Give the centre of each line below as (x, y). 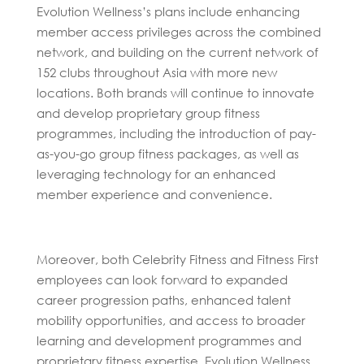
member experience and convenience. (154, 194)
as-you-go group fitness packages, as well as (167, 153)
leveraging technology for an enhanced (156, 173)
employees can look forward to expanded (162, 279)
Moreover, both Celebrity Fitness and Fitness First (177, 259)
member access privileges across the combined (178, 31)
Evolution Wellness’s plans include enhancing (168, 11)
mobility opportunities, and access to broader (171, 320)
